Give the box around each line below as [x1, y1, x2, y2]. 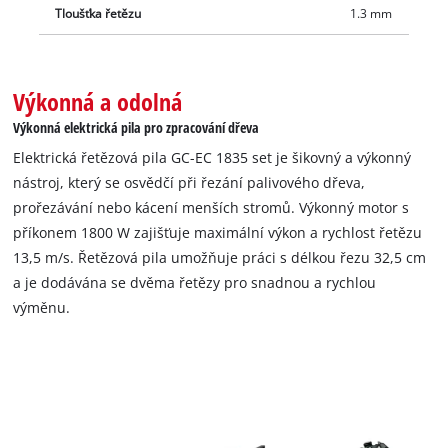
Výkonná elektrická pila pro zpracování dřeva [13, 117, 260, 137]
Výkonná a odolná [13, 84, 183, 118]
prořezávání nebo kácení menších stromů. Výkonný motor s [13, 198, 410, 218]
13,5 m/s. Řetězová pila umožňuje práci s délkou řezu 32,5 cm [13, 248, 427, 268]
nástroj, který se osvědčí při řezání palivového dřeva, [13, 173, 366, 193]
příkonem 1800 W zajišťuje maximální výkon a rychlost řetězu [13, 223, 423, 243]
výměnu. [13, 298, 71, 318]
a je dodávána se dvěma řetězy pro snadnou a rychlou [13, 273, 377, 293]
